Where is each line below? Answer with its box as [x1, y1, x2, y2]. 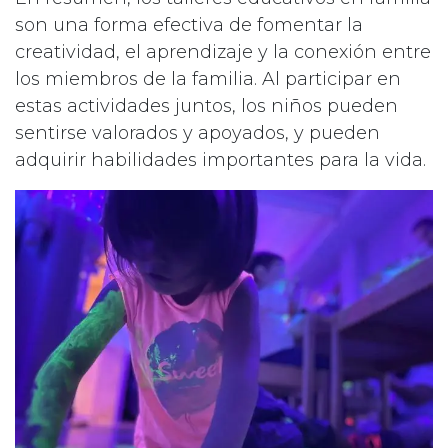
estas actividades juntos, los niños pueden [15, 95, 398, 118]
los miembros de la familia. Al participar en [15, 68, 401, 91]
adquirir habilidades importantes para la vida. [15, 149, 426, 172]
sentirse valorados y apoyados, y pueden [15, 122, 380, 145]
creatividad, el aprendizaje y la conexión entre [15, 41, 431, 64]
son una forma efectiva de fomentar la [15, 14, 363, 37]
